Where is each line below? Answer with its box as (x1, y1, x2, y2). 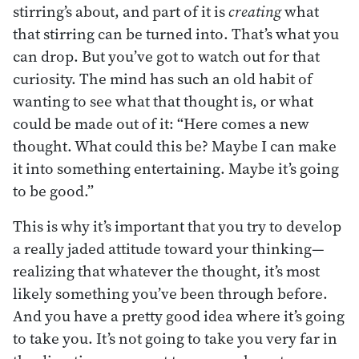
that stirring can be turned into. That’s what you (13, 22, 339, 44)
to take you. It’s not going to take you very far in (13, 327, 337, 349)
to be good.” (13, 179, 94, 201)
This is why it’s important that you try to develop (13, 215, 341, 236)
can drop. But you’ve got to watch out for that (13, 45, 320, 67)
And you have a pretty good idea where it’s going (13, 305, 345, 326)
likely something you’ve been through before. (13, 282, 328, 304)
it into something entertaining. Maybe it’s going (13, 157, 339, 179)
